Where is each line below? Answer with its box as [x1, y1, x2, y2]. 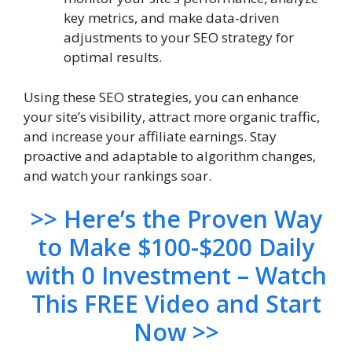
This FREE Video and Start [31, 288, 321, 320]
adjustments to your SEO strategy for [64, 28, 294, 46]
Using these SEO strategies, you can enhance [24, 87, 299, 106]
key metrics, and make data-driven [64, 9, 279, 27]
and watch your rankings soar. [24, 166, 211, 185]
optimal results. [64, 48, 162, 66]
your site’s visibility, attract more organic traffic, [24, 107, 320, 126]
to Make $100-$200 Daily [38, 231, 314, 263]
